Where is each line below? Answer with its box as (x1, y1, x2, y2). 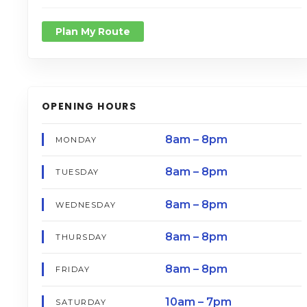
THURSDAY (56, 232, 108, 243)
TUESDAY (56, 167, 99, 177)
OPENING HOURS (42, 99, 137, 113)
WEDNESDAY (56, 199, 116, 210)
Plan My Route (56, 25, 130, 38)
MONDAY (56, 134, 97, 145)
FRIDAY (56, 265, 90, 275)
